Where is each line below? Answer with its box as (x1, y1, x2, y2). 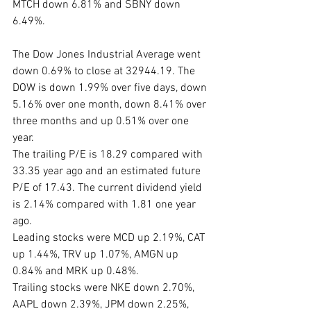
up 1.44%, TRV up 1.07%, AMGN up (12, 248, 181, 262)
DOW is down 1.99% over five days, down (12, 81, 210, 96)
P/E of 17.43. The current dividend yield (12, 181, 205, 196)
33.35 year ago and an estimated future (12, 165, 203, 179)
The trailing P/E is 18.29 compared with (12, 148, 205, 162)
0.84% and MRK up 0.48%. (12, 264, 142, 279)
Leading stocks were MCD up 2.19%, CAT (12, 231, 208, 246)
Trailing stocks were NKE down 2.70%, (12, 281, 197, 296)
